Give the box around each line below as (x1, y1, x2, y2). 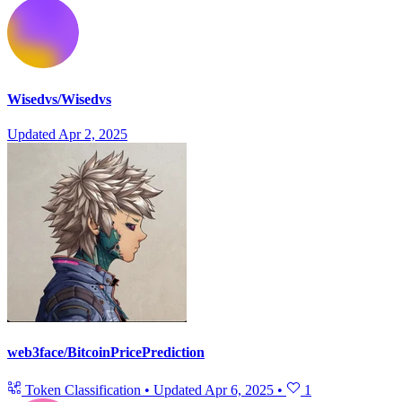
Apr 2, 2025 (58, 126, 127, 142)
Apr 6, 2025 (205, 381, 274, 398)
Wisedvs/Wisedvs (7, 91, 111, 107)
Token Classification (22, 381, 144, 398)
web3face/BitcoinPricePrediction (7, 345, 205, 361)
